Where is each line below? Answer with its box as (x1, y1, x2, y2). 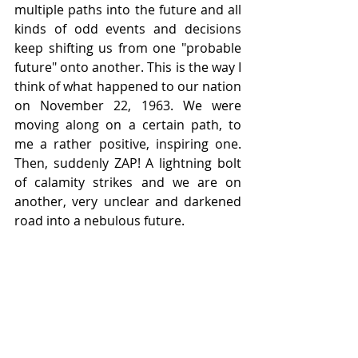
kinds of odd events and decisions (14, 20, 241, 38)
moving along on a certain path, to (14, 116, 241, 133)
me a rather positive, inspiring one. (14, 135, 241, 153)
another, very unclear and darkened (14, 193, 241, 210)
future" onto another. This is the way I (14, 58, 241, 76)
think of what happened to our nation (14, 78, 241, 95)
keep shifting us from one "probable (14, 39, 241, 57)
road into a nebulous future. (14, 212, 185, 229)
